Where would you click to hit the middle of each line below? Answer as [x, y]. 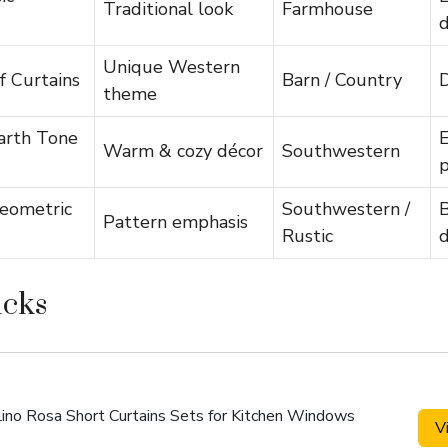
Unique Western [171, 67]
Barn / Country [342, 80]
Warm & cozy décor [183, 151]
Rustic [307, 236]
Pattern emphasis [175, 222]
